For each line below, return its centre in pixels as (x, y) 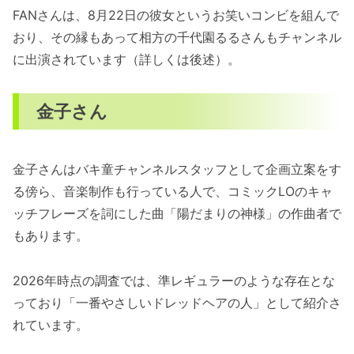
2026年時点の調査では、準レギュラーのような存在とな (174, 281)
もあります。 (51, 236)
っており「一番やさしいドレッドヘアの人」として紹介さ (177, 303)
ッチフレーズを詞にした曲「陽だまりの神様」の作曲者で (177, 214)
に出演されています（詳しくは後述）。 (126, 60)
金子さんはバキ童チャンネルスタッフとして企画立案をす (177, 169)
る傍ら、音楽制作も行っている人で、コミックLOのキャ (173, 192)
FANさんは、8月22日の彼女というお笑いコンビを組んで (176, 15)
